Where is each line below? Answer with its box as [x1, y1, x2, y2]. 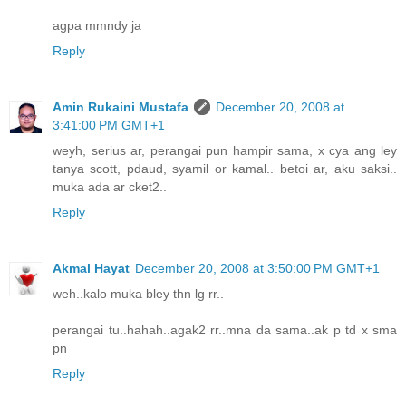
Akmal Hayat [53, 261, 130, 276]
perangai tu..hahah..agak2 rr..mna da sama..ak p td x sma [53, 323, 397, 338]
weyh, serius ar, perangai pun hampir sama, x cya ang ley [53, 143, 397, 159]
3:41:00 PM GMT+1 [53, 118, 165, 133]
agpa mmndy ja [53, 18, 141, 34]
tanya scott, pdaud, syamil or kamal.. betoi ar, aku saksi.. [53, 161, 397, 177]
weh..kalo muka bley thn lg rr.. [53, 286, 224, 302]
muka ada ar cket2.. [53, 179, 167, 195]
